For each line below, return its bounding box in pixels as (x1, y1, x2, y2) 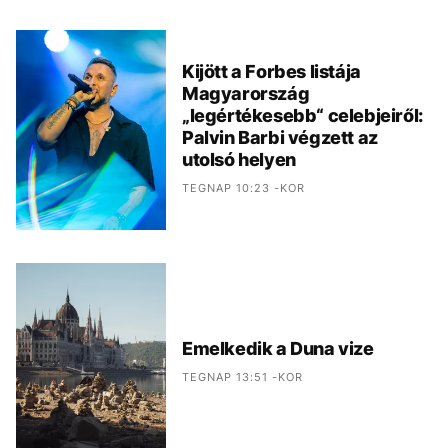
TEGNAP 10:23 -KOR (182, 181, 305, 196)
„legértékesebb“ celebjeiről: (182, 105, 423, 127)
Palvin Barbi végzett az (182, 127, 378, 149)
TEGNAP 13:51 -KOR (182, 370, 303, 385)
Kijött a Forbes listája (182, 61, 361, 83)
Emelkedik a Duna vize (182, 338, 374, 360)
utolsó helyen (182, 149, 296, 171)
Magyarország (182, 83, 310, 105)
